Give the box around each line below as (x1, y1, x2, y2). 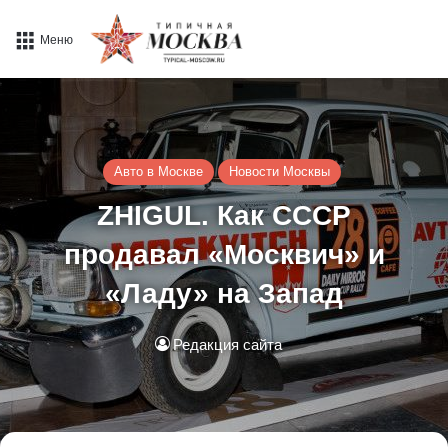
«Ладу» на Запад (105, 278, 343, 310)
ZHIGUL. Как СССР (97, 200, 351, 232)
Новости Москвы (229, 164, 330, 180)
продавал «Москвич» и (63, 239, 385, 271)
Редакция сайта (172, 336, 282, 354)
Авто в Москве (114, 164, 203, 180)
